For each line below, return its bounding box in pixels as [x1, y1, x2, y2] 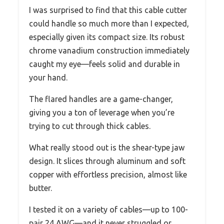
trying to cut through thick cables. [29, 121, 150, 131]
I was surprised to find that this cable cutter [29, 5, 187, 15]
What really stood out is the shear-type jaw [29, 143, 184, 152]
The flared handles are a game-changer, [29, 94, 173, 104]
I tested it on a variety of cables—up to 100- [29, 205, 188, 214]
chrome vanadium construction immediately [29, 46, 189, 55]
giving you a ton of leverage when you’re [29, 108, 174, 117]
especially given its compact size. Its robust [29, 32, 184, 42]
